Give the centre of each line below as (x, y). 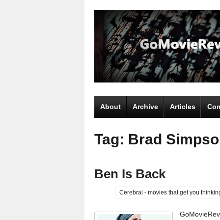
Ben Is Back (130, 174)
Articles (183, 106)
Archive (145, 106)
